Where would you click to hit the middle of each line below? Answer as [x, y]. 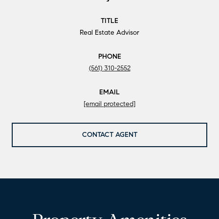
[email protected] [109, 104]
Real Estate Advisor [109, 32]
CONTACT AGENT [109, 134]
